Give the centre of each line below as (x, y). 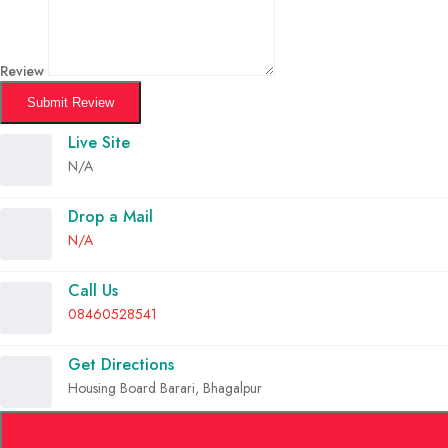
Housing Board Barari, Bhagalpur (165, 387)
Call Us (93, 290)
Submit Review (70, 102)
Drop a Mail (110, 216)
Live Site (99, 142)
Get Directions (121, 364)
